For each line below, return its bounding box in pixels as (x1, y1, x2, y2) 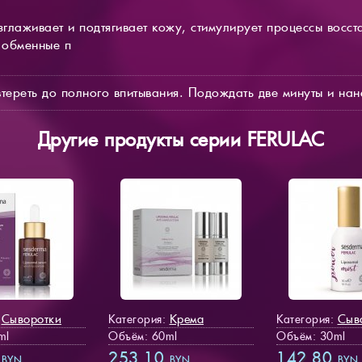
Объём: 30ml (276, 328, 346, 343)
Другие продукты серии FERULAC (37, 126, 325, 152)
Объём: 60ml (108, 328, 178, 343)
